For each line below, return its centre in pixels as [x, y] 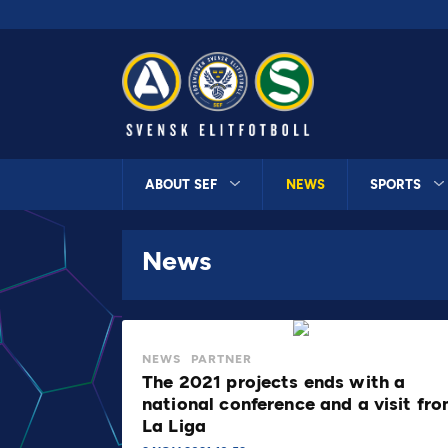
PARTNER [222, 358]
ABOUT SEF [181, 184]
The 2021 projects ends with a [274, 381]
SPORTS [396, 184]
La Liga [174, 425]
